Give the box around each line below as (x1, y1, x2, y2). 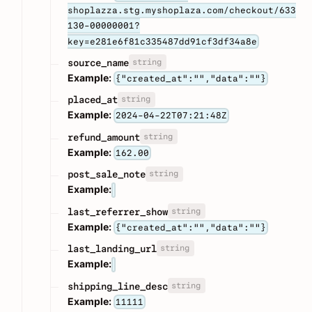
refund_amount (68, 131, 140, 143)
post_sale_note (68, 169, 146, 180)
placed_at (68, 94, 118, 106)
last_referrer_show (68, 205, 168, 217)
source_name (68, 57, 129, 68)
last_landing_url (68, 243, 157, 255)
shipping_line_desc (68, 280, 168, 292)
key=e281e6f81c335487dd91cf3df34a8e (68, 36, 257, 47)
